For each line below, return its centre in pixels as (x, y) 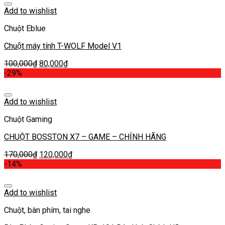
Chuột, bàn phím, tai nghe (47, 210)
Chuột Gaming (28, 120)
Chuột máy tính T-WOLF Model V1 (63, 46)
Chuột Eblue (25, 29)
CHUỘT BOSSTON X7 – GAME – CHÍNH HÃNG (85, 137)
